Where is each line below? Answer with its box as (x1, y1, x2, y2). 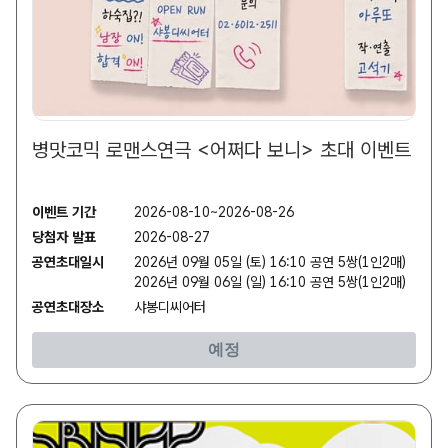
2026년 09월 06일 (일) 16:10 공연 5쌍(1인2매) (134, 274, 406, 291)
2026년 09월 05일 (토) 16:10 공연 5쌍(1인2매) (134, 254, 406, 271)
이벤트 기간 (32, 204, 96, 221)
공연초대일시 (32, 254, 104, 271)
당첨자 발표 (32, 229, 96, 246)
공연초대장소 (32, 299, 104, 316)
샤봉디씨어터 (134, 299, 206, 316)
